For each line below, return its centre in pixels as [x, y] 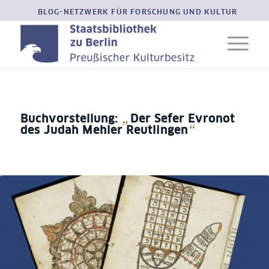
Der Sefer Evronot [182, 119]
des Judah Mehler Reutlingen [104, 131]
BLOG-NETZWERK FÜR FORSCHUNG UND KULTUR [138, 13]
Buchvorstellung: [71, 119]
